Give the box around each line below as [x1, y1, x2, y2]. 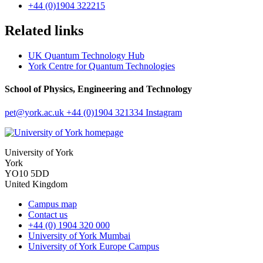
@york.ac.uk [16, 107, 66, 117]
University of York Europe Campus [28, 241, 159, 251]
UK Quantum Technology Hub [28, 50, 144, 61]
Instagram [146, 107, 182, 117]
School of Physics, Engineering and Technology [5, 84, 192, 95]
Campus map [28, 198, 77, 209]
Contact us [28, 209, 68, 220]
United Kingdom [5, 178, 68, 189]
